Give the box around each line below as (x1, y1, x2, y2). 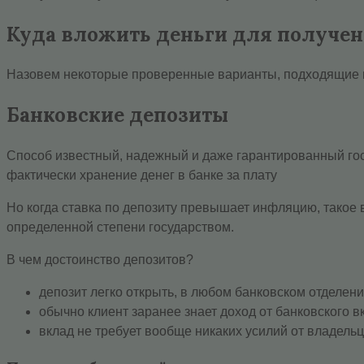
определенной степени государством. (6, 220, 234, 235)
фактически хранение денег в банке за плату (6, 168, 277, 183)
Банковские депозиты (6, 102, 228, 128)
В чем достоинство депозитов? (6, 253, 193, 267)
